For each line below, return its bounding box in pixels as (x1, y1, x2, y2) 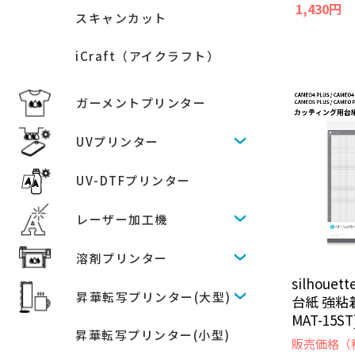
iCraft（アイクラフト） (75, 48, 219, 64)
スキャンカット (75, 10, 167, 26)
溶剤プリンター (76, 250, 168, 266)
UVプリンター (76, 133, 159, 150)
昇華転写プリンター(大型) (76, 288, 231, 305)
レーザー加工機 (76, 211, 168, 227)
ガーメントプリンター (76, 94, 206, 111)
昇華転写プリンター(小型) (75, 326, 231, 343)
